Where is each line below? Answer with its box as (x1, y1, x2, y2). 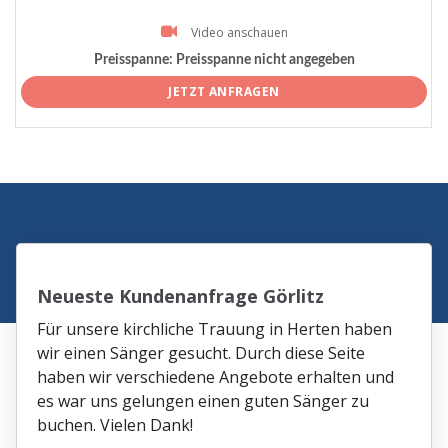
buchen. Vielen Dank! (37, 413, 194, 436)
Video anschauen (190, 23, 288, 41)
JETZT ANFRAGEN (168, 82, 280, 100)
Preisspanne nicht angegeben (172, 53, 355, 68)
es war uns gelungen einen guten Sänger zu (37, 389, 370, 412)
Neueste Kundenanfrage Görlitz (37, 283, 325, 308)
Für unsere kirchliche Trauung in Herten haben (37, 317, 393, 340)
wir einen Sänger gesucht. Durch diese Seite (37, 341, 366, 364)
